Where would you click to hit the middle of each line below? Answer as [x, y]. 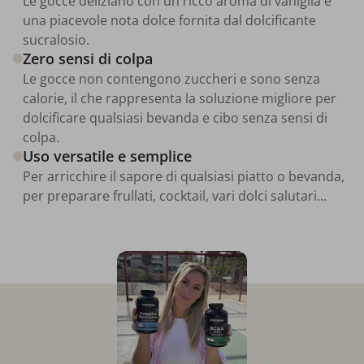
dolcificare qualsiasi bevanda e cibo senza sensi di [175, 117]
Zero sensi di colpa [88, 58]
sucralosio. [56, 39]
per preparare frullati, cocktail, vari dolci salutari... [175, 195]
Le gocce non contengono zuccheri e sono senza [171, 78]
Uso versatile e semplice [107, 156]
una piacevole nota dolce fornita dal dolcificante [169, 20]
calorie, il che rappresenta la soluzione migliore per [180, 98]
